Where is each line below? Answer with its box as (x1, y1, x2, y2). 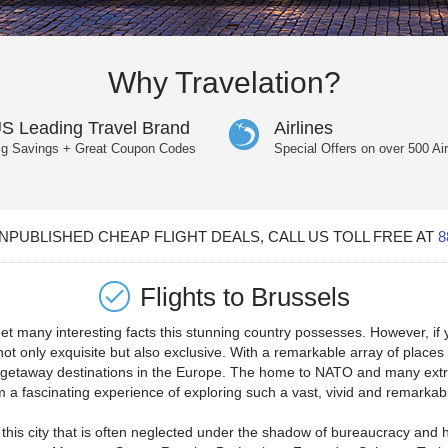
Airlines (274, 118, 333, 139)
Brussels (250, 281, 350, 312)
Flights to (139, 281, 251, 312)
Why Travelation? (107, 66, 341, 100)
